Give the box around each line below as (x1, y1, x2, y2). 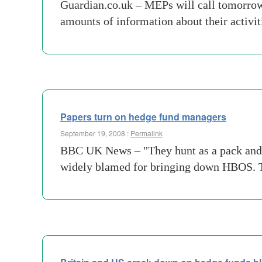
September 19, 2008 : (60, 128, 130, 138)
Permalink (130, 128, 163, 138)
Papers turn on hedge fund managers (60, 110, 226, 123)
